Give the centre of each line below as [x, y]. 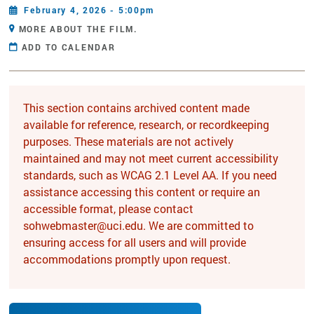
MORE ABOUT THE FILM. [78, 28]
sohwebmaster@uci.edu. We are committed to [138, 225]
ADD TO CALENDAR [68, 47]
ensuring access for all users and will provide [135, 242]
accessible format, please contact [108, 208]
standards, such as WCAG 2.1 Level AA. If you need [150, 175]
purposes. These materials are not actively [128, 141]
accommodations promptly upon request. [127, 259]
